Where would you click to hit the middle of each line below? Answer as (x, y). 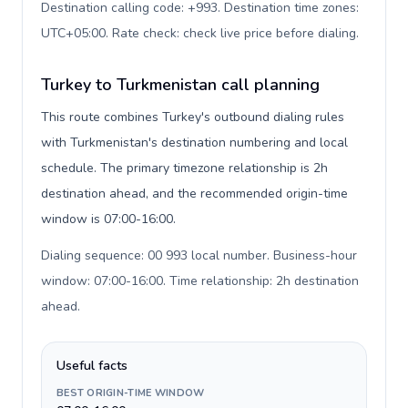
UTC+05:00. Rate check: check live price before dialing (199, 33)
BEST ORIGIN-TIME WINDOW (131, 393)
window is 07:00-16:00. (108, 219)
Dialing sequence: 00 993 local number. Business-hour (199, 255)
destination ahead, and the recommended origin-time (194, 194)
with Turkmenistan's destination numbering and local (194, 143)
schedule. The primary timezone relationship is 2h (184, 168)
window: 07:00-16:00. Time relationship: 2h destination (200, 281)
